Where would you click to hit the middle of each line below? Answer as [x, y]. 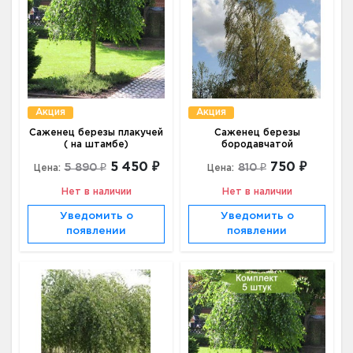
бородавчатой [257, 145]
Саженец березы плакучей [96, 133]
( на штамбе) [96, 145]
